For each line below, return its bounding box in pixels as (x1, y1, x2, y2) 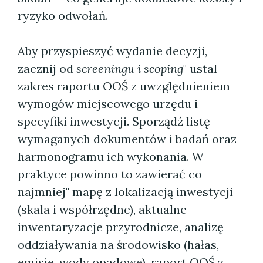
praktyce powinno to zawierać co (18, 167, 202, 181)
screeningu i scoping (76, 61, 183, 76)
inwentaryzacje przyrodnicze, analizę (18, 220, 224, 234)
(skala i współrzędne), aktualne (18, 202, 187, 217)
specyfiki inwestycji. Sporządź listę (18, 114, 210, 129)
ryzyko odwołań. (18, 8, 108, 23)
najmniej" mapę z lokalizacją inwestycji (18, 184, 233, 199)
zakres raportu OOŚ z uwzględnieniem (18, 79, 230, 93)
